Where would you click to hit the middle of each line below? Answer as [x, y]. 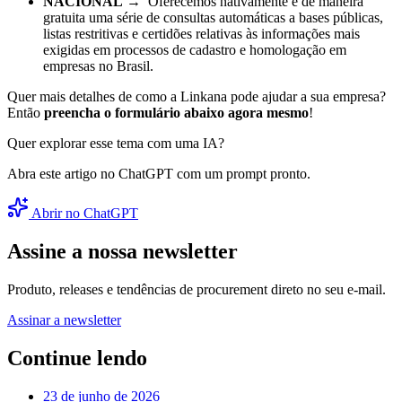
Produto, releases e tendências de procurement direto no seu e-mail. [197, 289]
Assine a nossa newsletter [122, 251]
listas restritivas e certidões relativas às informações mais [201, 33]
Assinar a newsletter [64, 319]
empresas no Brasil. [98, 66]
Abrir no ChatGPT [83, 213]
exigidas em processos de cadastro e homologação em [195, 49]
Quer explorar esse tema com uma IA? [116, 143]
